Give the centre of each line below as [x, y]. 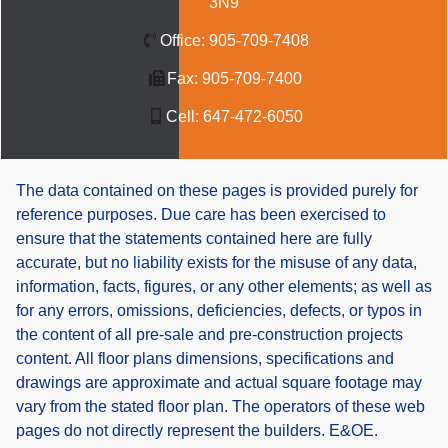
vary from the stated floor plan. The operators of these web [220, 406]
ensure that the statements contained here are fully [194, 238]
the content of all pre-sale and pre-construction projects [209, 334]
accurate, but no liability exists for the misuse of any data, [216, 262]
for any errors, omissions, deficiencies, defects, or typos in [219, 310]
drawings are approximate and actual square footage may [219, 382]
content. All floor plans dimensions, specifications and [205, 358]
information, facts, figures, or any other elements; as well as [224, 286]
